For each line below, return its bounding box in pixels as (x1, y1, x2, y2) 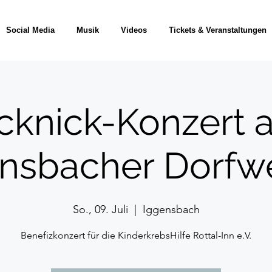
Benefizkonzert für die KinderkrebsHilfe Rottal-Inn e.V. (21, 229, 251, 241)
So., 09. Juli (72, 203, 128, 216)
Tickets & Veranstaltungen (168, 25, 267, 35)
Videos (120, 25, 147, 35)
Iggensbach (142, 203, 200, 216)
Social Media (5, 25, 55, 35)
